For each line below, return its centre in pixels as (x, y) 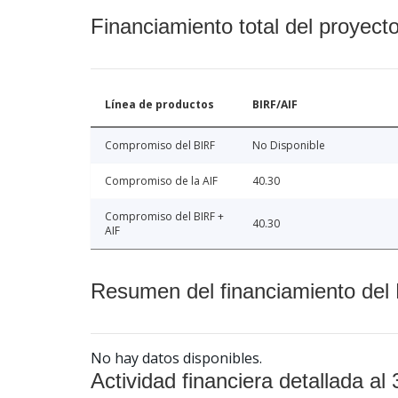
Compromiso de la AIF (161, 181)
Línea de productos (159, 105)
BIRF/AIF (275, 105)
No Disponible (289, 146)
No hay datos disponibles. (176, 358)
